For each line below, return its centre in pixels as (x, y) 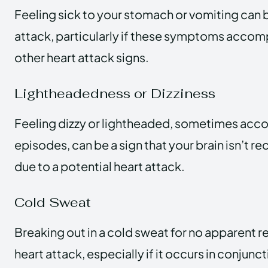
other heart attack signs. (82, 57)
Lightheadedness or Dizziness (115, 93)
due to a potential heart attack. (100, 166)
